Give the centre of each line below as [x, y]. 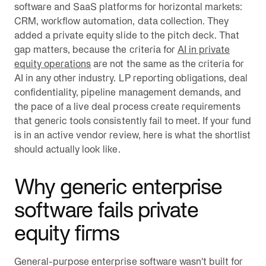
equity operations [53, 64]
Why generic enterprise [118, 186]
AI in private [204, 49]
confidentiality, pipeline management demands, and [128, 92]
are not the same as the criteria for [168, 64]
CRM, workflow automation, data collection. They [121, 21]
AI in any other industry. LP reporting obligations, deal [131, 78]
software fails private [107, 210]
